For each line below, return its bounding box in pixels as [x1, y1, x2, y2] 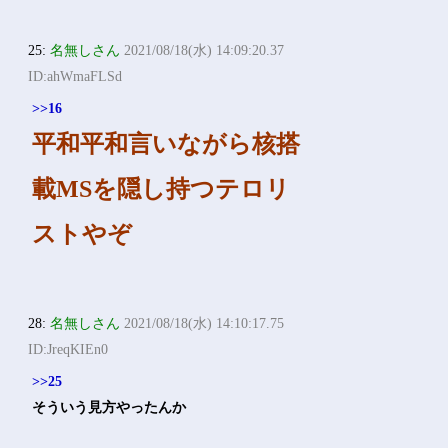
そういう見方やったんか [32, 400, 187, 415]
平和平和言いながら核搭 [32, 131, 301, 157]
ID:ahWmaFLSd [28, 69, 123, 84]
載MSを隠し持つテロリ [32, 176, 291, 202]
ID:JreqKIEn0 [28, 342, 109, 357]
